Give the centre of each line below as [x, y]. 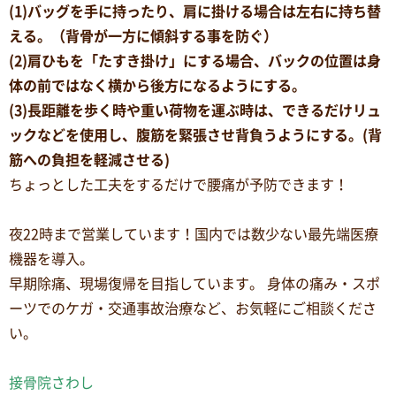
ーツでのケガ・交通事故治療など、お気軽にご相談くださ [193, 308]
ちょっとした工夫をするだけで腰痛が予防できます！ [179, 184]
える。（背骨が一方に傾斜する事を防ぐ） [143, 36]
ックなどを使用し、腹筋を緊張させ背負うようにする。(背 [195, 135]
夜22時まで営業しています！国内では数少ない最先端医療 [194, 234]
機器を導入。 [51, 259]
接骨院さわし [51, 382]
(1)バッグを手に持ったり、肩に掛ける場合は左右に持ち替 [195, 11]
